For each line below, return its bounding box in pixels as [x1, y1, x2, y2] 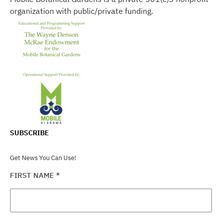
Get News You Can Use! [10, 153, 76, 162]
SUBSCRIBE [10, 128, 49, 137]
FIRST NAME [10, 170, 56, 180]
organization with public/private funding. [10, 5, 153, 16]
